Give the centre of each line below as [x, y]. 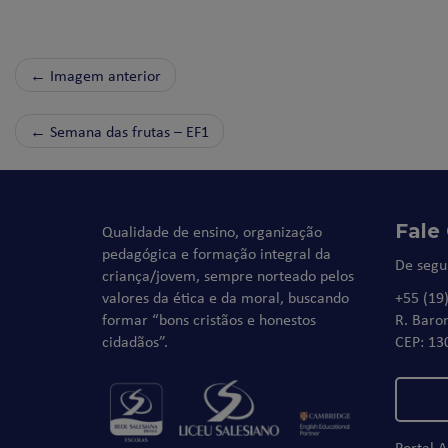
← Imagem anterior [95, 75]
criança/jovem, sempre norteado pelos [228, 275]
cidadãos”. [135, 341]
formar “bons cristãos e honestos [209, 319]
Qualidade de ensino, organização [212, 231]
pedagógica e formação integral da [216, 253]
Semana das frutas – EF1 [127, 131]
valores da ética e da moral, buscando [225, 297]
